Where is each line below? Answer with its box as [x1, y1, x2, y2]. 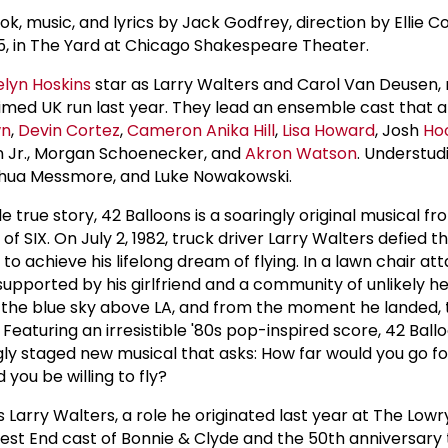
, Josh [375, 118, 423, 142]
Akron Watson [245, 141, 357, 165]
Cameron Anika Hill [127, 118, 275, 142]
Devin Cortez [18, 118, 120, 142]
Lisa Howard [282, 118, 375, 142]
